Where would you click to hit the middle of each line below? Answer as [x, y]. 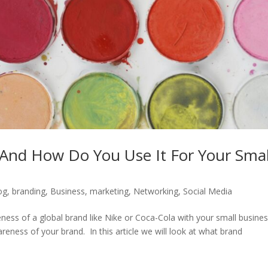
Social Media [208, 191]
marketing [109, 191]
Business [68, 191]
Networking [156, 191]
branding [29, 191]
